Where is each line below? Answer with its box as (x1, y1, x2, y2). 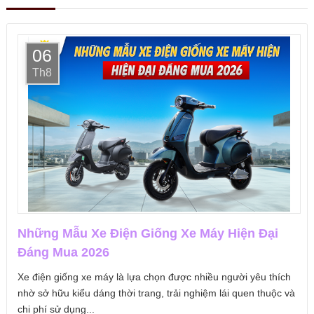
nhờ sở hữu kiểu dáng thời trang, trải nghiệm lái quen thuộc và (17, 287, 295, 299)
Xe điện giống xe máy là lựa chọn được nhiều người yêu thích (17, 271, 291, 283)
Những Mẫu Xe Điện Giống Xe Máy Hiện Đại (17, 226, 278, 241)
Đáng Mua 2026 (17, 245, 109, 260)
